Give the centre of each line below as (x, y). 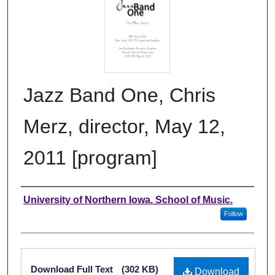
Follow (233, 213)
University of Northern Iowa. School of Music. (128, 199)
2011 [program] (90, 157)
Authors (46, 199)
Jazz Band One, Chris (119, 95)
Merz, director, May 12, (124, 126)
